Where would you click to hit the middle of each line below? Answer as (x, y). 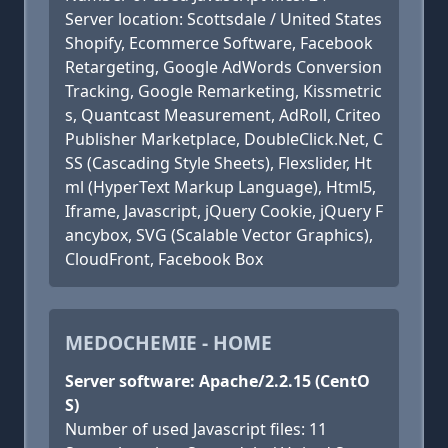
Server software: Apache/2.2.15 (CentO (217, 381)
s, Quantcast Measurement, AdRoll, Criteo (223, 115)
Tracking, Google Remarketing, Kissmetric (223, 91)
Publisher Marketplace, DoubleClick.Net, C (224, 139)
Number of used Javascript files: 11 (196, 429)
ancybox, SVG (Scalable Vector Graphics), (219, 235)
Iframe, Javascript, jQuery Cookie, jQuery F (224, 211)
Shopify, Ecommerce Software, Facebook (219, 43)
